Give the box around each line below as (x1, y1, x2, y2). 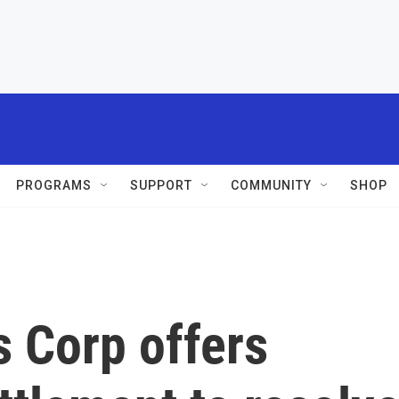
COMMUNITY (231, 178, 312, 192)
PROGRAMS (16, 178, 92, 192)
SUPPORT (130, 178, 192, 192)
